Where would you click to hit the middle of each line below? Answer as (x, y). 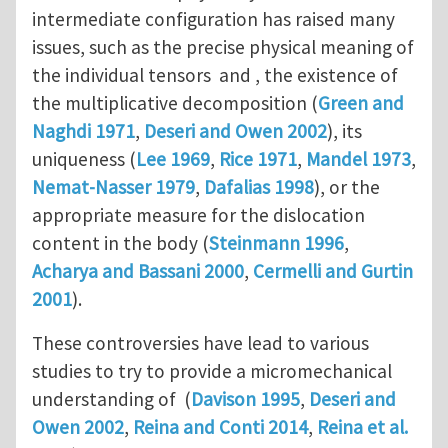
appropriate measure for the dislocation (198, 214)
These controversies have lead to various (200, 342)
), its (344, 130)
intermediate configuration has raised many (213, 18)
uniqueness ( (84, 158)
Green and (361, 102)
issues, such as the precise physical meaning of (223, 46)
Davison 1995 (245, 398)
